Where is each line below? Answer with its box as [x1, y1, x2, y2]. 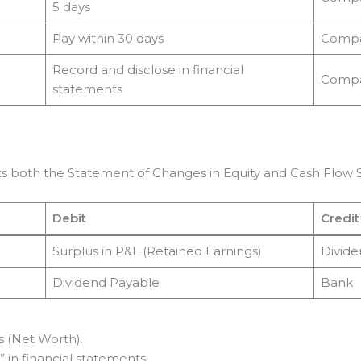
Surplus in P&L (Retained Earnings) [52, 243, 262, 259]
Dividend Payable [52, 275, 160, 291]
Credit [320, 210, 359, 226]
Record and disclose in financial [52, 62, 243, 78]
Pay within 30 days [52, 31, 164, 47]
